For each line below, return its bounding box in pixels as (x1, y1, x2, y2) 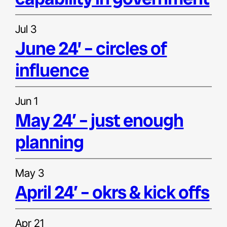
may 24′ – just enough (15, 108, 31, 132)
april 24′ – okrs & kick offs (27, 180, 210, 204)
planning (15, 130, 84, 154)
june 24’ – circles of (15, 36, 26, 60)
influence (15, 58, 89, 82)
